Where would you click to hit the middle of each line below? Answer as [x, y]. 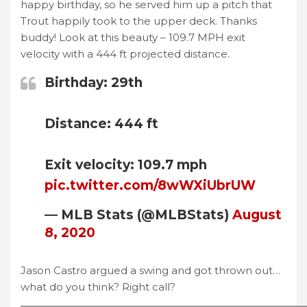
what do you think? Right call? [98, 286]
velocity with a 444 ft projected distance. [125, 53]
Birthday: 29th [94, 82]
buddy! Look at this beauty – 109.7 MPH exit [133, 37]
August [257, 214]
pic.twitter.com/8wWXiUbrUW [150, 185]
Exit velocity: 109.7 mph [126, 164]
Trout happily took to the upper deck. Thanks [139, 21]
